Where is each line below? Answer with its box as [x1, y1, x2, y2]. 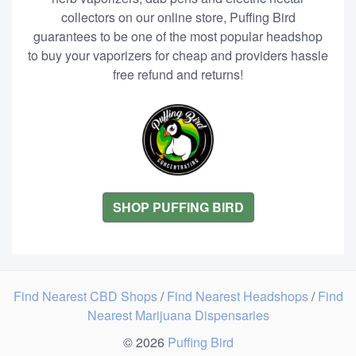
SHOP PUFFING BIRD [112, 198, 244, 216]
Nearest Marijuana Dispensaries [87, 306, 269, 324]
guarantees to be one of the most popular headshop [33, 27, 323, 45]
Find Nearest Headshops [166, 287, 311, 305]
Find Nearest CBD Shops [13, 287, 161, 305]
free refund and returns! [113, 65, 243, 83]
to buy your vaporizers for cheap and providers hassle [28, 46, 328, 64]
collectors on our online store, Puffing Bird [60, 8, 296, 26]
